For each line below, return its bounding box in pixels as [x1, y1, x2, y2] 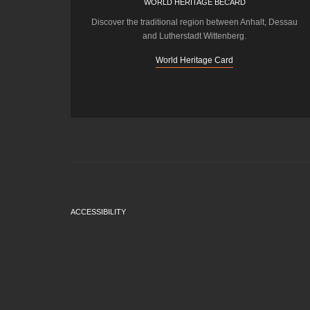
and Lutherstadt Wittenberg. [143, 31, 247, 42]
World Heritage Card [156, 55, 234, 66]
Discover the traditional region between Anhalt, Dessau [91, 17, 298, 28]
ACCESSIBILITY [71, 208, 126, 217]
